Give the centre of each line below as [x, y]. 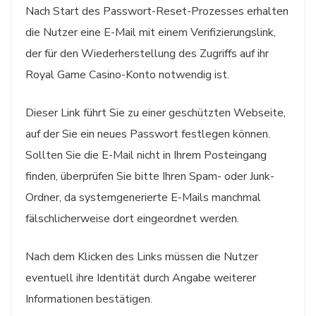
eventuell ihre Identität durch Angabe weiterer [141, 278]
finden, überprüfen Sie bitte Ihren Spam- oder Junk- [150, 176]
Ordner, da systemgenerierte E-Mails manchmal [143, 197]
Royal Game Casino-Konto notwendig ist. [127, 74]
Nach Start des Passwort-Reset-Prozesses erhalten [157, 11]
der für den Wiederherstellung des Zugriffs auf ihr [147, 53]
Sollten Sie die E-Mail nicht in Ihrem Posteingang [146, 155]
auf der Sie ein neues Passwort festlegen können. [148, 134]
